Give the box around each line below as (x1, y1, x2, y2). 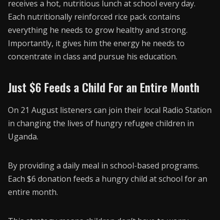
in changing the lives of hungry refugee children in (8, 117, 194, 129)
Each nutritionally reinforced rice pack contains (8, 11, 180, 23)
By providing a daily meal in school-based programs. (8, 160, 199, 171)
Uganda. (8, 131, 38, 142)
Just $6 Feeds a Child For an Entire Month (8, 79, 199, 96)
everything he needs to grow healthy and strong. (8, 25, 188, 36)
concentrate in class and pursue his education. (8, 51, 177, 62)
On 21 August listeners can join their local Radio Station (8, 104, 212, 115)
